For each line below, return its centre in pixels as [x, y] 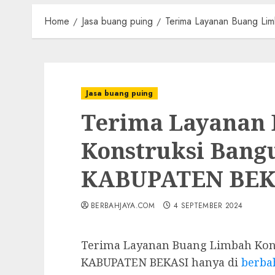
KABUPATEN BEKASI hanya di [161, 262]
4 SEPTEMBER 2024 [208, 205]
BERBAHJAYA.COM [123, 205]
